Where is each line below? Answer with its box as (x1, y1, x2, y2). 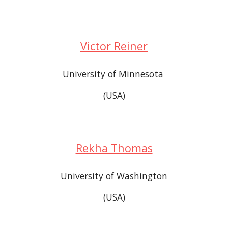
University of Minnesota (62, 68, 166, 80)
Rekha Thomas (75, 140, 153, 155)
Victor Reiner (80, 39, 148, 53)
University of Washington (61, 169, 167, 182)
